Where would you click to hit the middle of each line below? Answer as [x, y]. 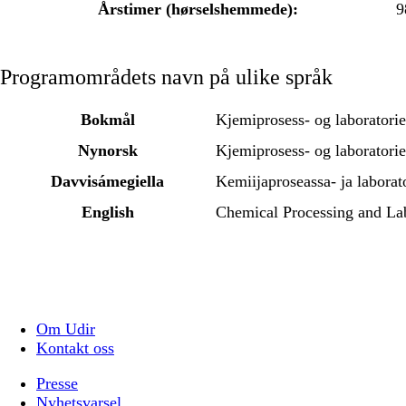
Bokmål [107, 119]
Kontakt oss [75, 348]
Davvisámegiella [107, 181]
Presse [57, 383]
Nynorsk [107, 150]
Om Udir [66, 329]
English [107, 212]
